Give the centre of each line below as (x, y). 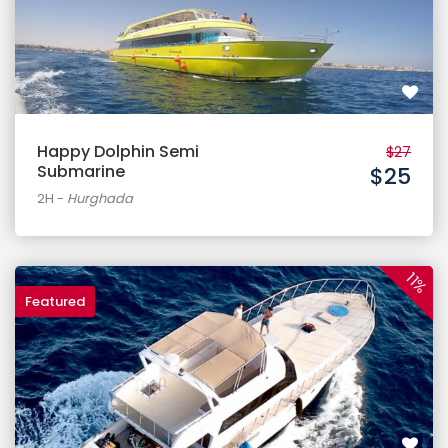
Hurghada (100, 198)
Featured (55, 301)
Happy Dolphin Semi (118, 151)
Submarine (81, 171)
